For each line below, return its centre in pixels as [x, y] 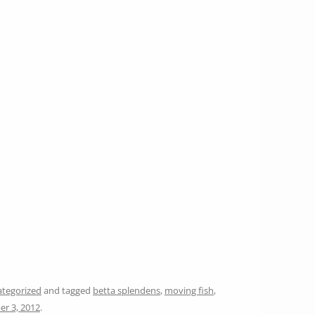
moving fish [189, 290]
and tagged [67, 290]
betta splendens [127, 290]
